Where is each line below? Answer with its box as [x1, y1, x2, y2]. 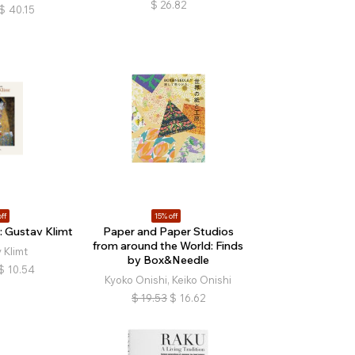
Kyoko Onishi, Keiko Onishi [105, 273, 232, 286]
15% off [155, 210, 178, 221]
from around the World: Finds [93, 238, 244, 253]
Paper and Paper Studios [102, 223, 234, 239]
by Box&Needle [127, 252, 209, 267]
